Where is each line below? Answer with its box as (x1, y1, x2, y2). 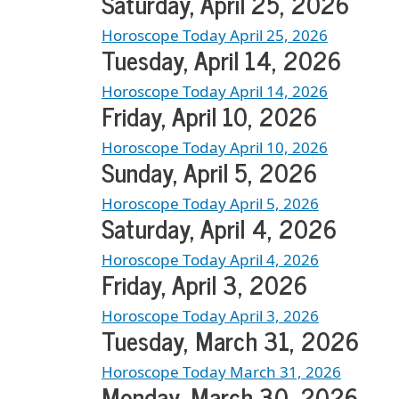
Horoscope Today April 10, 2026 (102, 137, 328, 159)
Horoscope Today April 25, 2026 (102, 25, 328, 46)
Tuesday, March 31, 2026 (102, 320, 359, 362)
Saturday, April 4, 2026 (102, 208, 337, 249)
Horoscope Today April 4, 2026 (102, 249, 319, 271)
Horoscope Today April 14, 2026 (102, 81, 328, 102)
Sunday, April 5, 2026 (102, 151, 317, 193)
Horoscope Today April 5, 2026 (102, 193, 319, 215)
